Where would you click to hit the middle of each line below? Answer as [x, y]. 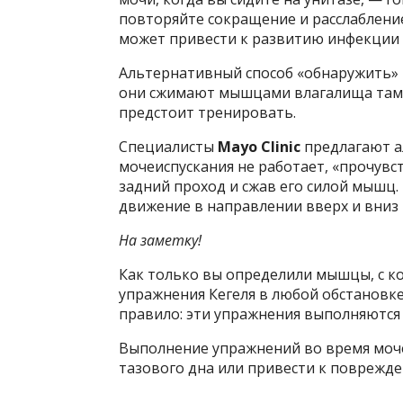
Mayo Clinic [259, 147]
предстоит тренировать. [207, 112]
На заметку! [160, 240]
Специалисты [168, 147]
